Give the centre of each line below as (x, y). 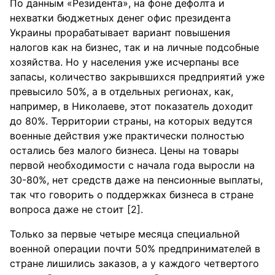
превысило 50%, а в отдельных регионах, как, (122, 91)
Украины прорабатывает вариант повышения (120, 33)
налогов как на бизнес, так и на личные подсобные (134, 47)
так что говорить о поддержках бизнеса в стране (132, 195)
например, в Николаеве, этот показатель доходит (132, 106)
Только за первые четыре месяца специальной (125, 234)
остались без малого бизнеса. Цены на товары (124, 150)
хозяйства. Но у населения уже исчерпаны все (124, 62)
